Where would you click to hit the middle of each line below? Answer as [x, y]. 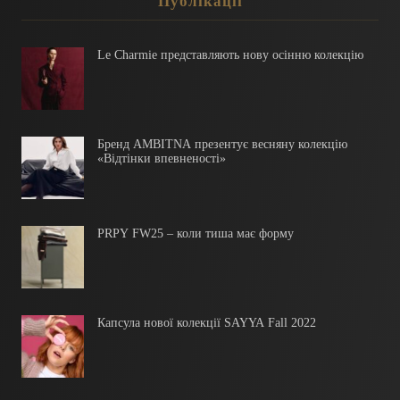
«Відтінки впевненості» [162, 158]
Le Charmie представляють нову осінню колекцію [230, 54]
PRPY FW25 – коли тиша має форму [196, 233]
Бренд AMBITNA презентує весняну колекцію [222, 144]
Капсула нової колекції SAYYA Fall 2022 [207, 322]
